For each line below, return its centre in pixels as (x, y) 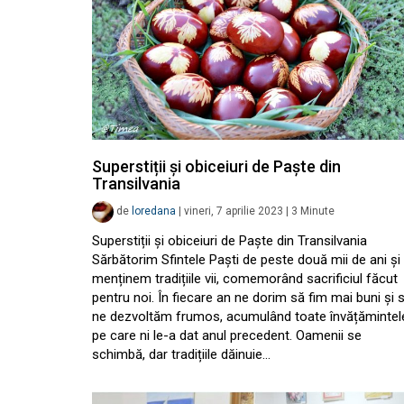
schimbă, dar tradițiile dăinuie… (181, 354)
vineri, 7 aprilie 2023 (234, 211)
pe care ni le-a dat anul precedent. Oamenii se (227, 335)
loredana (154, 211)
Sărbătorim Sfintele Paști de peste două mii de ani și (246, 260)
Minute (317, 211)
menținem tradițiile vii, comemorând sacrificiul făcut (245, 279)
